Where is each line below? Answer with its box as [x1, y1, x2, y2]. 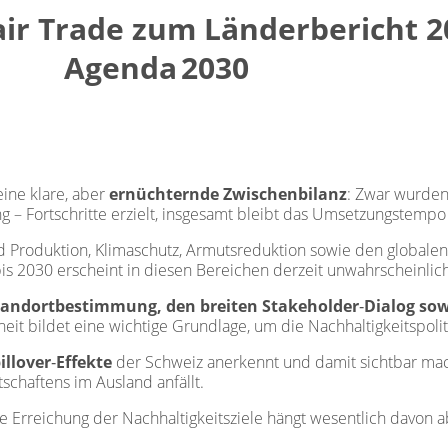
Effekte [56, 351, 112, 374]
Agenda [63, 47, 177, 89]
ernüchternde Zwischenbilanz [109, 183, 347, 206]
